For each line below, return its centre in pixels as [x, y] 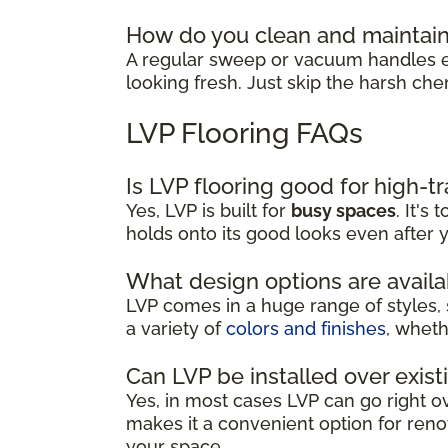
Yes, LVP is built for [208, 210]
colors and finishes [306, 328]
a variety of [176, 328]
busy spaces [343, 210]
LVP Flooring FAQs [244, 133]
